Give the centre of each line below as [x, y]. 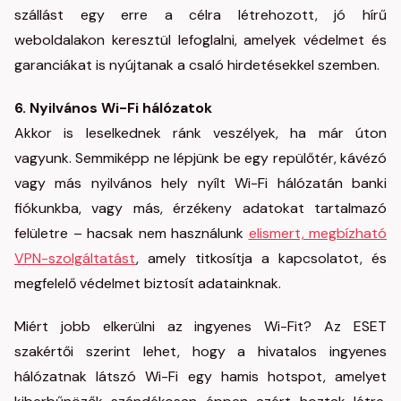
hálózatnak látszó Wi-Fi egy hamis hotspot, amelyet [200, 376]
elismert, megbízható [317, 233]
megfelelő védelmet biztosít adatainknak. [148, 283]
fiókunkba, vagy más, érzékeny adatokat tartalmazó [200, 208]
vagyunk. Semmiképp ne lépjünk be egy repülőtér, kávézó [200, 158]
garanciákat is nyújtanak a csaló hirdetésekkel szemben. [197, 65]
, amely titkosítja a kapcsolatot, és [261, 258]
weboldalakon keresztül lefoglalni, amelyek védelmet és [200, 40]
